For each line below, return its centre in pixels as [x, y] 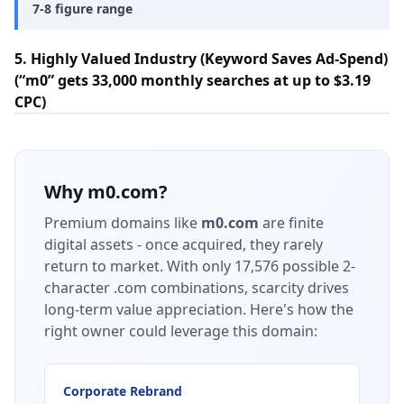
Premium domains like [123, 223]
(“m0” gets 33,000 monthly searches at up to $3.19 [193, 80]
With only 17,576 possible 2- [259, 266]
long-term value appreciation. [145, 309]
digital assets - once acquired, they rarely [184, 244]
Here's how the [302, 309]
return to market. [104, 266]
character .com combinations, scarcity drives [197, 288]
